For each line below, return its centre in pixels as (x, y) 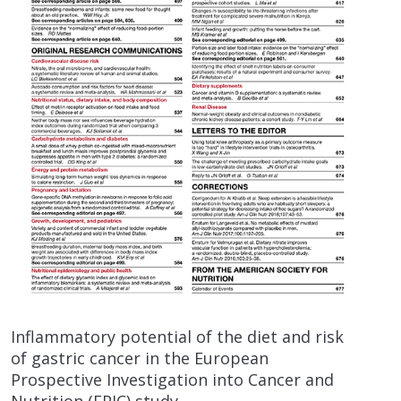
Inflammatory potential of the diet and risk (177, 337)
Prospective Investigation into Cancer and (172, 380)
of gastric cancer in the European (140, 358)
